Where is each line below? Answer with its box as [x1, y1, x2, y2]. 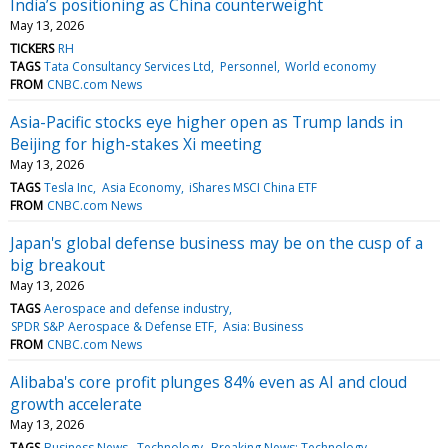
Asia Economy [101, 178, 181, 196]
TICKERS [10, 39, 54, 57]
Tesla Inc [44, 178, 94, 196]
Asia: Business [222, 317, 303, 335]
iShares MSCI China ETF [188, 178, 317, 196]
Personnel [219, 57, 277, 75]
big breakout [10, 253, 105, 276]
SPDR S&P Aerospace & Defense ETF [11, 317, 215, 335]
